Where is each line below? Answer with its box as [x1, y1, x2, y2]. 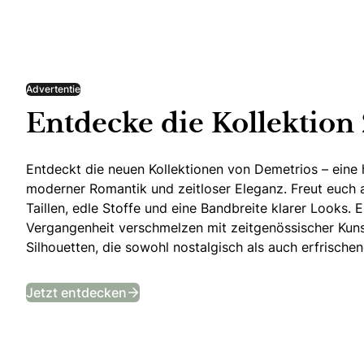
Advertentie [26, 82, 80, 96]
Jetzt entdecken [26, 284, 127, 301]
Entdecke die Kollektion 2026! [139, 270, 324, 288]
